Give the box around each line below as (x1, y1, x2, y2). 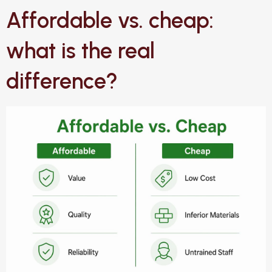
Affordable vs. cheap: (6, 7, 214, 33)
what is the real (6, 37, 155, 64)
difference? (6, 67, 118, 94)
